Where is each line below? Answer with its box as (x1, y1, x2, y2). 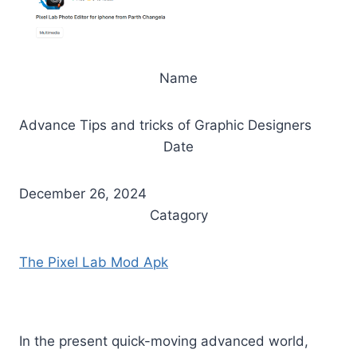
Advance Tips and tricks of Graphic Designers (19, 116, 312, 133)
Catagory (149, 206, 208, 223)
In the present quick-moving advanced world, (19, 332, 308, 349)
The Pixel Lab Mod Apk (19, 253, 168, 270)
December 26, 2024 (19, 185, 147, 202)
